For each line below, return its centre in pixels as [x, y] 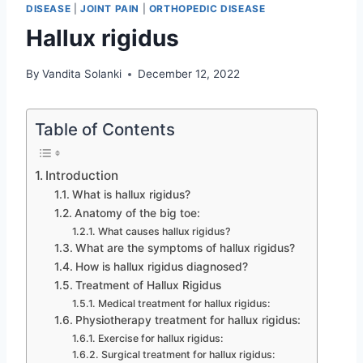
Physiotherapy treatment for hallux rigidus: [188, 320]
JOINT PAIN [109, 8]
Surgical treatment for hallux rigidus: [188, 355]
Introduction [82, 176]
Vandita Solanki [82, 74]
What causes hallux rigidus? [164, 232]
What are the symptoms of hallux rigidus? [185, 248]
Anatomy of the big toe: [137, 214]
